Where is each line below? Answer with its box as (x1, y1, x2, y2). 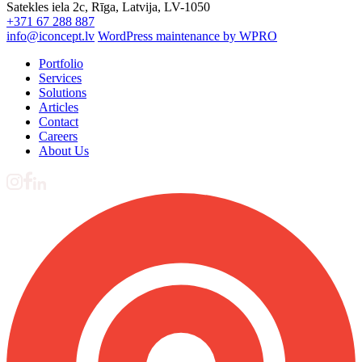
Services (39, 71, 82, 86)
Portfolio (39, 57, 83, 71)
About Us (39, 144, 89, 158)
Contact (39, 115, 78, 129)
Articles (39, 100, 78, 115)
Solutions (39, 86, 86, 100)
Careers (39, 129, 78, 144)
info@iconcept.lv (6, 29, 95, 44)
